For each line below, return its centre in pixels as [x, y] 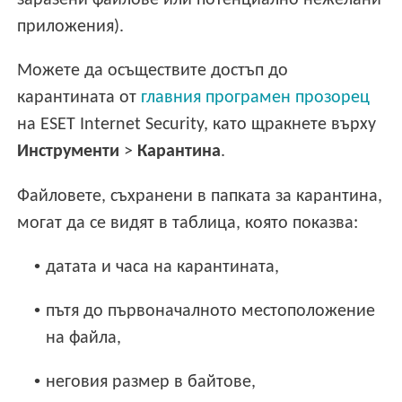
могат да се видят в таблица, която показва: [188, 223]
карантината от [79, 98]
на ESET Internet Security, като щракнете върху [197, 125]
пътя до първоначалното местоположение [211, 311]
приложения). [71, 27]
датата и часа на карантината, [163, 267]
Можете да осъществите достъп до [153, 71]
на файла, [84, 338]
